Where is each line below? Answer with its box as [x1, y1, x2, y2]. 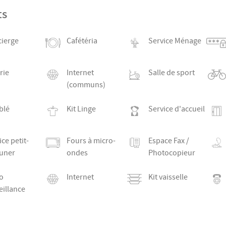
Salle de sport [148, 68, 195, 78]
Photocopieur [148, 148, 195, 158]
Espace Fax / [148, 136, 189, 146]
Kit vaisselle [148, 172, 188, 183]
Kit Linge [66, 104, 96, 115]
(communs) [66, 80, 105, 90]
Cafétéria [66, 36, 97, 46]
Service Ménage [148, 36, 201, 46]
